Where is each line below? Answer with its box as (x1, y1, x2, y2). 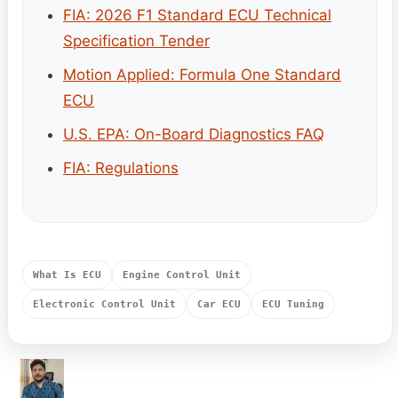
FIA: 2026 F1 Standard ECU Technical (63, 5, 331, 24)
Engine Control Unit (123, 268, 241, 281)
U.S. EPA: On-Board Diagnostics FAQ (63, 124, 324, 143)
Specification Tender (63, 31, 210, 50)
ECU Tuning (262, 298, 324, 310)
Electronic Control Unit (33, 298, 176, 310)
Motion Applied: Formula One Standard (63, 65, 341, 84)
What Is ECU (33, 268, 101, 281)
